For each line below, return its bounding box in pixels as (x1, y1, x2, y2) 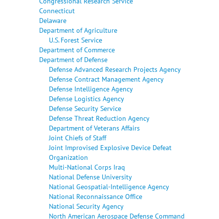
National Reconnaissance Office (49, 191, 142, 201)
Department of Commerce (39, 44, 115, 54)
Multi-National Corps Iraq (49, 162, 125, 172)
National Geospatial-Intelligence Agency (49, 181, 169, 191)
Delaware (39, 15, 66, 25)
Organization (49, 152, 88, 162)
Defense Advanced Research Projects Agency (49, 64, 181, 74)
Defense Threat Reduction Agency (49, 113, 150, 123)
